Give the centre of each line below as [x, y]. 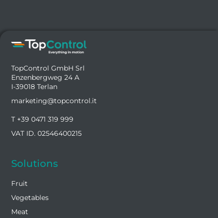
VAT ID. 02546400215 [46, 134]
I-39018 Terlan [34, 87]
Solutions [35, 164]
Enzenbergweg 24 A [45, 78]
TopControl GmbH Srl [48, 68]
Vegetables [30, 198]
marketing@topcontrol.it [54, 101]
